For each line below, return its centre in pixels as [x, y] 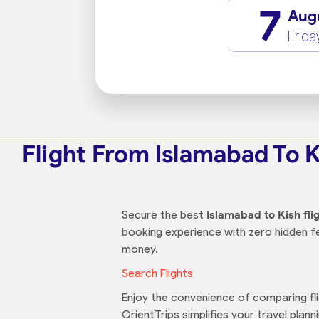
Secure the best [164, 215]
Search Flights [157, 273]
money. [140, 249]
